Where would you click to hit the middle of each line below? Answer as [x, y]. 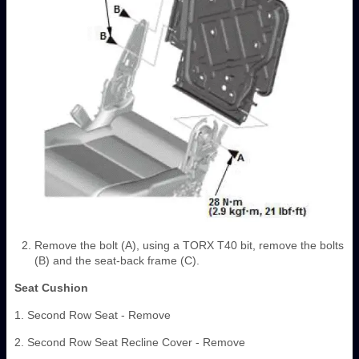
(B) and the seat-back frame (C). [117, 261]
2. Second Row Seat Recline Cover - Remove [130, 343]
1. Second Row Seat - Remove [93, 315]
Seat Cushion [51, 288]
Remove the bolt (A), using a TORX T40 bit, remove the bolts [189, 246]
